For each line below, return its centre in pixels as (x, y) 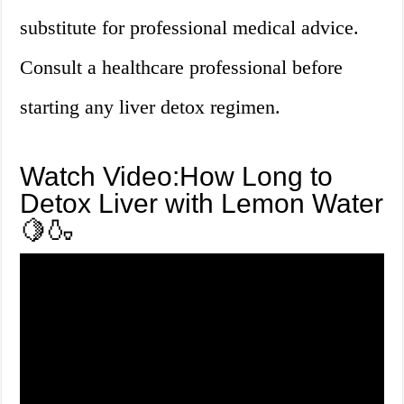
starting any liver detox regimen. (151, 107)
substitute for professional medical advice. (190, 28)
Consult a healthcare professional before (182, 68)
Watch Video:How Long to (177, 177)
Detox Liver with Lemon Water (202, 204)
